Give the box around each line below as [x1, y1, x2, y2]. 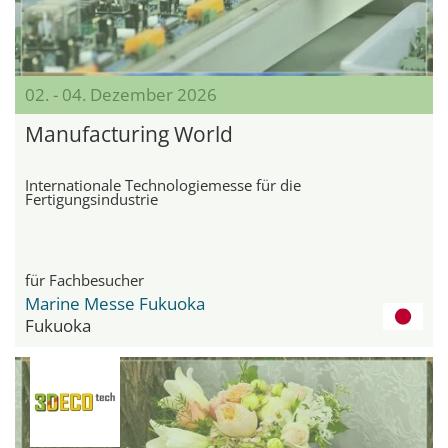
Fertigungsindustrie [25, 188, 158, 209]
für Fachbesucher [25, 269, 144, 290]
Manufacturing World [25, 119, 233, 148]
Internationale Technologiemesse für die [25, 174, 301, 195]
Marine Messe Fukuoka [25, 291, 205, 315]
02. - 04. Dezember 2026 [25, 82, 217, 106]
